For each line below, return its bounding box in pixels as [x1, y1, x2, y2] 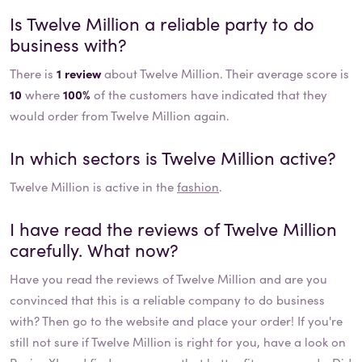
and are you [256, 270, 327, 288]
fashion [177, 178, 219, 196]
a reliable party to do [140, 11, 314, 36]
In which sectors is [10, 145, 162, 170]
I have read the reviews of [10, 216, 224, 242]
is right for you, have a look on [171, 333, 346, 351]
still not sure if [10, 333, 91, 351]
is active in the [90, 178, 177, 196]
